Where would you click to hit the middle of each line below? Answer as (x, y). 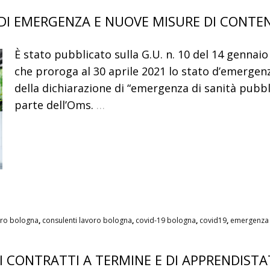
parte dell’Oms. (54, 105)
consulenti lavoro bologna (87, 221)
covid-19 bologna (166, 221)
